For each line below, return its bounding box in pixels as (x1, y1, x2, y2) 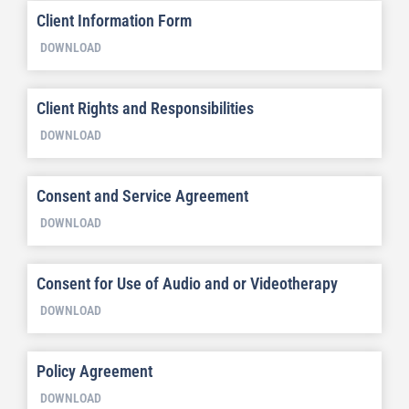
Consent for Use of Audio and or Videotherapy (37, 274, 338, 293)
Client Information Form (37, 11, 192, 30)
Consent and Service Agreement (37, 186, 248, 205)
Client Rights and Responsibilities (37, 99, 254, 118)
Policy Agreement (37, 362, 152, 381)
